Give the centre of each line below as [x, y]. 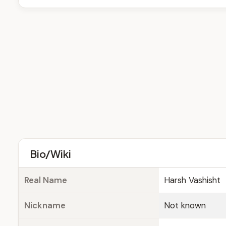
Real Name [46, 180]
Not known [185, 205]
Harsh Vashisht [192, 180]
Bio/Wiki [50, 154]
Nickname [45, 205]
